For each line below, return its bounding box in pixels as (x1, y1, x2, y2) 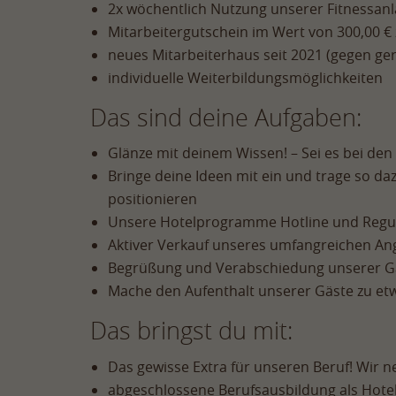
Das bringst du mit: (90, 315, 293, 347)
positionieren (108, 189, 197, 209)
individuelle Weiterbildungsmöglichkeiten (108, 68, 383, 88)
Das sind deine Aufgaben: (90, 102, 362, 134)
